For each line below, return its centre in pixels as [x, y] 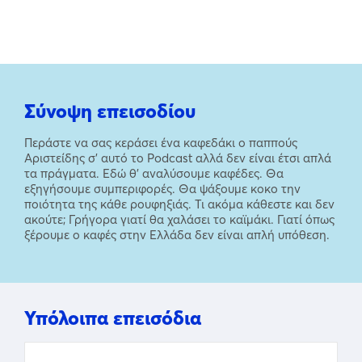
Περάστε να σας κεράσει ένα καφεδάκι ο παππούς [161, 143]
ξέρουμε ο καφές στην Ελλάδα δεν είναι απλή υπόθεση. [177, 235]
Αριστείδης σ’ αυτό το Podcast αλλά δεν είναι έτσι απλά [178, 158]
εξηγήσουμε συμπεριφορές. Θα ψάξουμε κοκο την [162, 189]
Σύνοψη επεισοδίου [110, 111]
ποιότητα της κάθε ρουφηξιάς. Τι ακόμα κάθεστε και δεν [179, 204]
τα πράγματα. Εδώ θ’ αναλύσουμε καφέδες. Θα [154, 173]
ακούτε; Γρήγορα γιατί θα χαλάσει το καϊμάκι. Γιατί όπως [179, 219]
